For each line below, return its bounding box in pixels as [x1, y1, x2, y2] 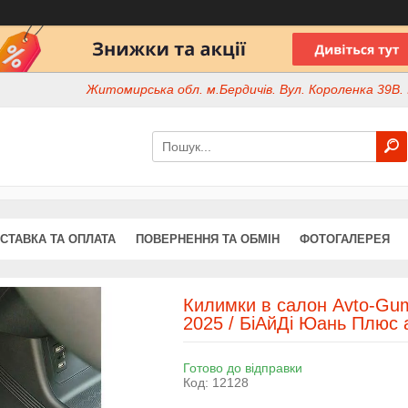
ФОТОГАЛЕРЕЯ [300, 231, 390, 246]
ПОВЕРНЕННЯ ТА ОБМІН [136, 231, 280, 246]
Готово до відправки [182, 360, 302, 375]
